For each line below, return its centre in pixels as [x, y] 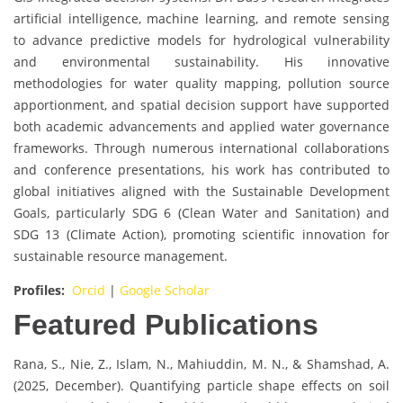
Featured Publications [166, 325]
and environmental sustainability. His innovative [201, 62]
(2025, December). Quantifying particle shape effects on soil [201, 386]
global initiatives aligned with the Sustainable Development [201, 192]
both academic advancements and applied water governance [201, 127]
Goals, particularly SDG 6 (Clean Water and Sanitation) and [201, 213]
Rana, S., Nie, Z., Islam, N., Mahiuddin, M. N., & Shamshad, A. [201, 364]
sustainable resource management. [121, 256]
